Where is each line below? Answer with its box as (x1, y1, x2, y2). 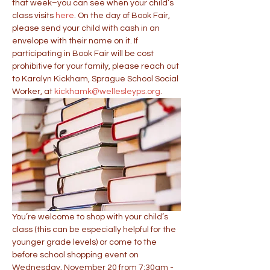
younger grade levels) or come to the (12, 237, 159, 246)
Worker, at (12, 87, 54, 96)
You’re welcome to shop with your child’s (12, 212, 170, 221)
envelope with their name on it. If (12, 37, 140, 45)
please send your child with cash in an (12, 24, 162, 33)
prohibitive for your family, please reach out (12, 62, 181, 71)
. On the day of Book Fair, (74, 11, 172, 20)
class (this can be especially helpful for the (12, 225, 178, 234)
